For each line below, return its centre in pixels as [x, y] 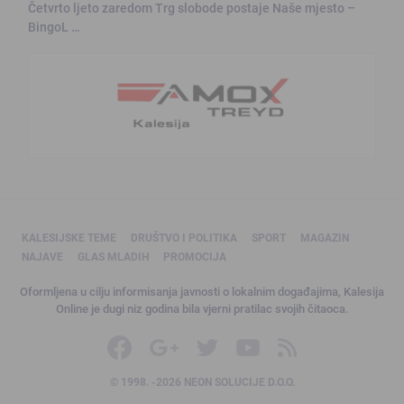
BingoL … [54, 26]
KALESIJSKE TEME [69, 237]
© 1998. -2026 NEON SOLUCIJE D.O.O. [202, 382]
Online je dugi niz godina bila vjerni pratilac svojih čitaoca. [202, 308]
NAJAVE [42, 256]
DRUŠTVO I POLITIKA [184, 237]
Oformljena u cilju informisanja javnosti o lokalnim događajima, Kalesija [202, 291]
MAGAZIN [325, 237]
